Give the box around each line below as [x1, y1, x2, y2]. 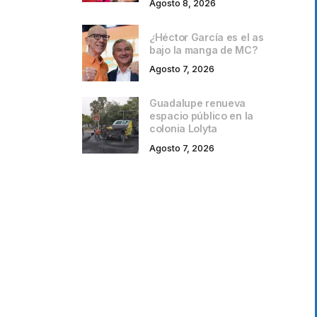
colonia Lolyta [149, 122, 218, 135]
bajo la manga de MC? [149, 43, 258, 56]
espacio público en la [149, 110, 254, 122]
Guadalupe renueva [149, 97, 246, 110]
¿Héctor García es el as [149, 30, 264, 43]
